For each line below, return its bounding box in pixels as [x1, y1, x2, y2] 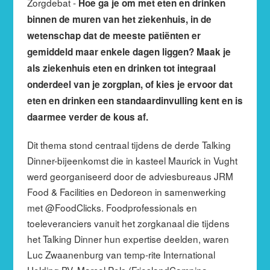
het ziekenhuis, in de [121, 12, 212, 26]
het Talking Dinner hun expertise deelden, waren [27, 231, 229, 245]
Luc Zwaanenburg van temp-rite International [27, 247, 215, 261]
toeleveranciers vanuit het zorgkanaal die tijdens [27, 216, 230, 230]
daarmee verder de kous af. [27, 110, 148, 124]
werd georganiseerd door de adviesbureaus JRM [27, 169, 233, 183]
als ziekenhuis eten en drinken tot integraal [27, 61, 216, 75]
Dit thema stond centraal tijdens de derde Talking [27, 137, 231, 151]
